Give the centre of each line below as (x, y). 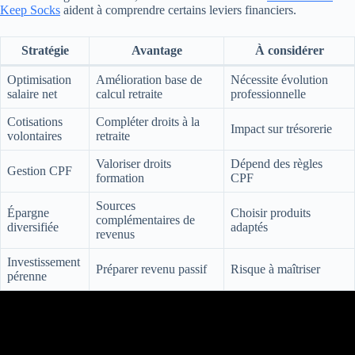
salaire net (32, 94)
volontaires (34, 136)
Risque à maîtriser (275, 269)
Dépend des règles (277, 164)
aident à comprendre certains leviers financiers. (178, 10)
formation (120, 178)
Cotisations (35, 122)
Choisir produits (271, 213)
